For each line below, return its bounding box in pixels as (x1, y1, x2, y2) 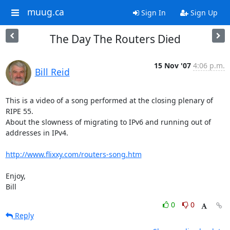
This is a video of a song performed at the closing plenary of (5, 95, 213, 105)
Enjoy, (5, 171, 26, 181)
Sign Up (188, 8, 218, 17)
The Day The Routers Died (49, 32, 181, 46)
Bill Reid (34, 66, 70, 78)
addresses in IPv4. (5, 128, 68, 138)
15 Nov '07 (154, 61, 191, 70)
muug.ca (27, 6, 64, 18)
